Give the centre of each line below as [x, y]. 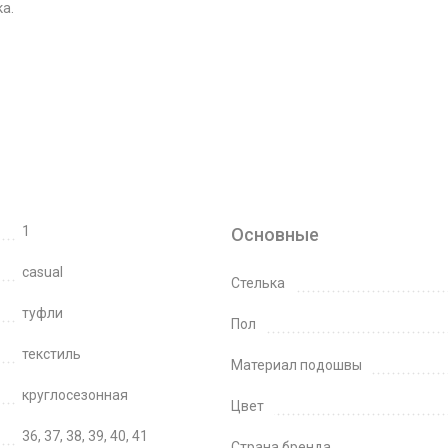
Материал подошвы [296, 365]
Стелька [258, 283]
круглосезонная [74, 395]
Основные [275, 234]
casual [42, 272]
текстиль [51, 354]
